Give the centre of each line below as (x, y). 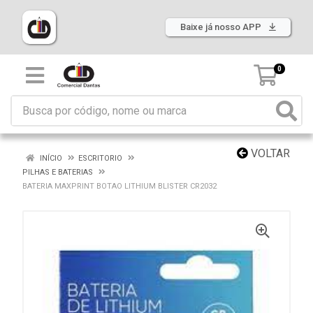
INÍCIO (50, 158)
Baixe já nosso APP (222, 27)
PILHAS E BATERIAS (58, 172)
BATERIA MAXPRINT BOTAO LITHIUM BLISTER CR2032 (119, 186)
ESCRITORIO (100, 158)
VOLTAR (269, 153)
